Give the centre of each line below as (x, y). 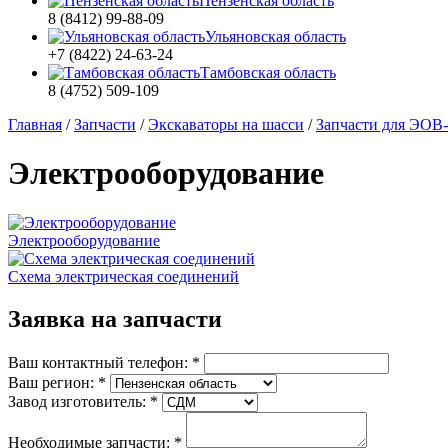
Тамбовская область (268, 72)
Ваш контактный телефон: (100, 362)
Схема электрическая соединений (123, 276)
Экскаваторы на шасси (226, 124)
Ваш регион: (53, 382)
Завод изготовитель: (79, 401)
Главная (35, 124)
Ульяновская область (275, 36)
